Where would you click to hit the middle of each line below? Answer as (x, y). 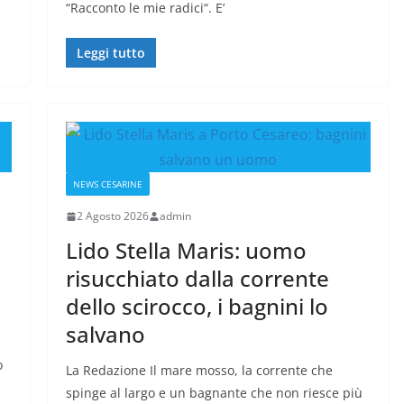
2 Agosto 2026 (112, 216)
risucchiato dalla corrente (197, 279)
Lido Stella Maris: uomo (186, 251)
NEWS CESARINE (107, 184)
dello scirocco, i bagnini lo (197, 307)
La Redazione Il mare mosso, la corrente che (199, 371)
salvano (105, 335)
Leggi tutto (110, 53)
